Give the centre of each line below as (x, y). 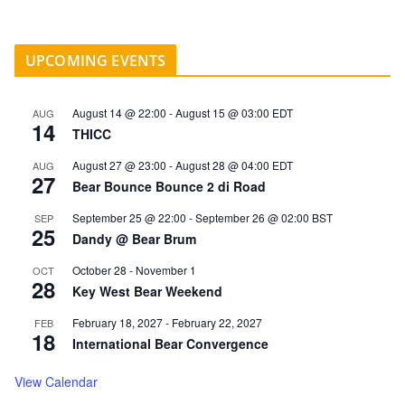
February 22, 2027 (217, 322)
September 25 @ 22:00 (129, 217)
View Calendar (56, 381)
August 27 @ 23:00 (119, 165)
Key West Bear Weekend (147, 291)
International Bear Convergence (170, 343)
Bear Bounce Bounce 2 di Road (169, 186)
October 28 (99, 269)
